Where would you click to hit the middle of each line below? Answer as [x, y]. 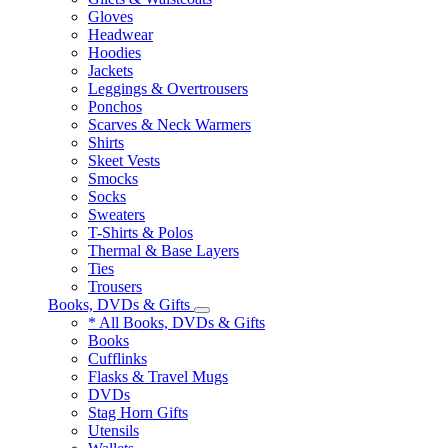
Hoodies [114, 52]
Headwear [120, 34]
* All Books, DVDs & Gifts [176, 322]
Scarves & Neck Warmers [169, 124]
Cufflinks [117, 358]
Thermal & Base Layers [163, 250]
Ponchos [115, 106]
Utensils [113, 430]
